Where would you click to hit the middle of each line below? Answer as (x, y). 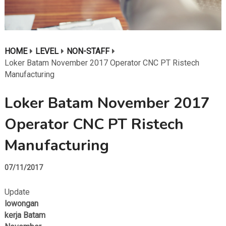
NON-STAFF (88, 51)
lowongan (21, 204)
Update (17, 192)
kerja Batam (25, 215)
